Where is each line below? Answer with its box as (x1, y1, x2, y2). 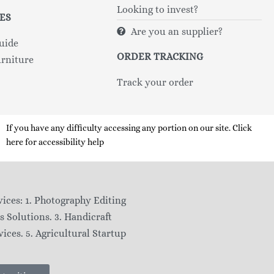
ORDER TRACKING (117, 50, 204, 62)
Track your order (117, 76, 194, 88)
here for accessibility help (6, 136, 105, 147)
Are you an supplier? (130, 25, 223, 37)
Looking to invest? (117, 3, 199, 15)
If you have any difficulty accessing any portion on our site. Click (6, 122, 253, 133)
